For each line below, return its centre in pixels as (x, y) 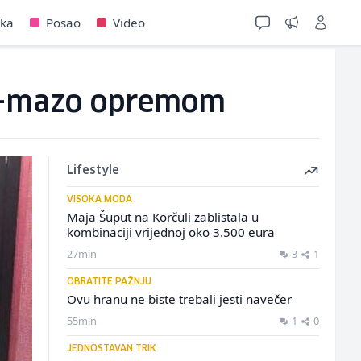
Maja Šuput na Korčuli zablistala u (162, 217)
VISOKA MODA (99, 199)
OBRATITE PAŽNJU (109, 282)
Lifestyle (93, 171)
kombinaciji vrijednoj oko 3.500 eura (170, 232)
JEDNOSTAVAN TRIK (111, 349)
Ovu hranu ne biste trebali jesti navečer (179, 299)
